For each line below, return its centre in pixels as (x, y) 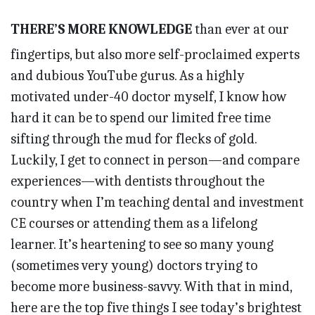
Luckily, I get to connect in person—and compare (155, 160)
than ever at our (240, 30)
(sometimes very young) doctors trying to (134, 266)
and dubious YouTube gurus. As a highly (128, 76)
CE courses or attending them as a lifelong (134, 224)
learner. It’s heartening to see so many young (142, 245)
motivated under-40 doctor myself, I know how (148, 97)
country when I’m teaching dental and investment (157, 202)
